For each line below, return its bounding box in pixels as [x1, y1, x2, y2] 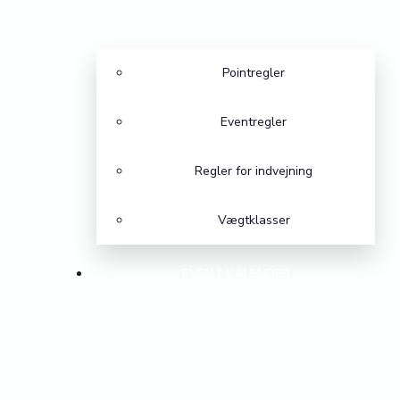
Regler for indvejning [195, 162, 312, 180]
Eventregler [221, 113, 287, 131]
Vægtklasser [217, 212, 290, 229]
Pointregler [222, 64, 285, 82]
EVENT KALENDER [181, 265, 290, 283]
